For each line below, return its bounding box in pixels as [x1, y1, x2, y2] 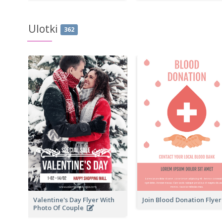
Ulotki [28, 21, 58, 36]
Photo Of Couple [33, 203, 87, 213]
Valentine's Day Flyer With [33, 195, 114, 205]
